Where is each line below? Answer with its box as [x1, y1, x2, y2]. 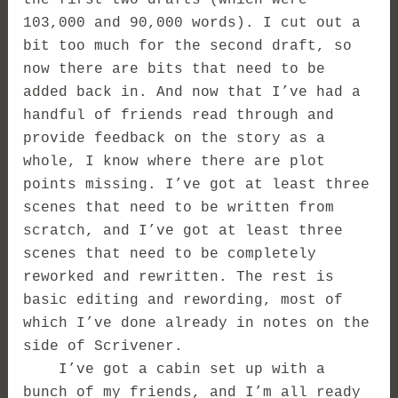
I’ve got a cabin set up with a [23, 361, 326, 378]
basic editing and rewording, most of [23, 291, 344, 308]
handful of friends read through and [23, 107, 335, 123]
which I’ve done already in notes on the [23, 314, 370, 331]
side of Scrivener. [23, 338, 184, 354]
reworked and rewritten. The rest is [23, 268, 335, 285]
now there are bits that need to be [23, 60, 326, 77]
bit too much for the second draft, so [23, 37, 353, 54]
